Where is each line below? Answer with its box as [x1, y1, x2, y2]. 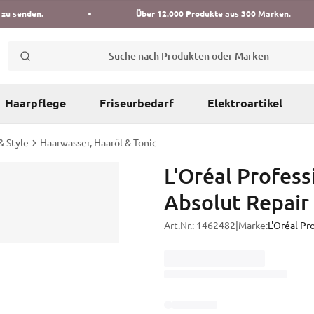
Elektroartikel [207, 97, 282, 110]
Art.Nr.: [164, 220, 196, 231]
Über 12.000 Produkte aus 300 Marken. [135, 8, 291, 19]
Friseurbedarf [100, 97, 174, 110]
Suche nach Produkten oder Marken [108, 50, 269, 62]
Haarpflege [5, 97, 66, 110]
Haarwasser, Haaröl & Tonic [40, 137, 157, 149]
